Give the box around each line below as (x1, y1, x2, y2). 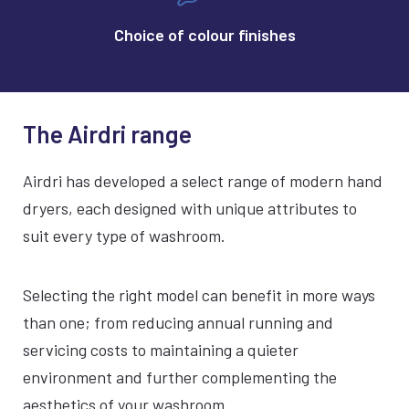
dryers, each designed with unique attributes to (23, 198, 357, 218)
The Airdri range (23, 120, 192, 148)
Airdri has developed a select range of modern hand (23, 171, 383, 191)
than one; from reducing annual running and (23, 312, 333, 332)
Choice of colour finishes (113, 25, 296, 45)
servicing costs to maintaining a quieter (23, 340, 299, 360)
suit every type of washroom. (23, 225, 225, 246)
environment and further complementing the (23, 367, 337, 387)
